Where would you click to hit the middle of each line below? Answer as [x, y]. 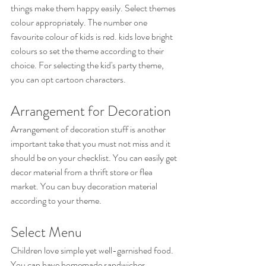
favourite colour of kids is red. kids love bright [93, 37]
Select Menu [46, 232]
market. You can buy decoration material [85, 186]
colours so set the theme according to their [88, 51]
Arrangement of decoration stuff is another [89, 129]
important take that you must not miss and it [91, 144]
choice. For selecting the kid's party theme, [88, 65]
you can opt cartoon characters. [68, 80]
